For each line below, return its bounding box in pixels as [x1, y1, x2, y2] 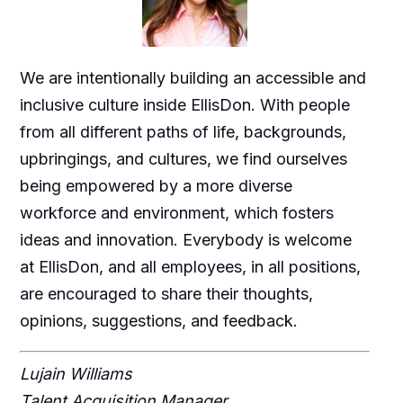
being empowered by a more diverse [19, 176, 292, 196]
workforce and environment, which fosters [19, 203, 334, 223]
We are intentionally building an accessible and [19, 68, 366, 88]
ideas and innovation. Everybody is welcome [19, 230, 352, 250]
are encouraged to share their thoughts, [19, 284, 313, 304]
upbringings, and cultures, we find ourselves [19, 149, 347, 169]
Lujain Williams [19, 364, 132, 384]
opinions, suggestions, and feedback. [19, 311, 298, 331]
